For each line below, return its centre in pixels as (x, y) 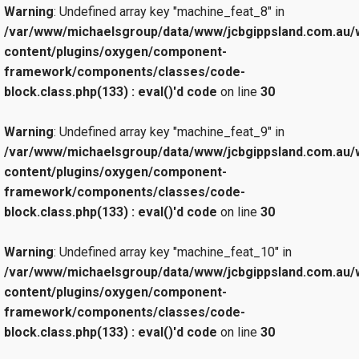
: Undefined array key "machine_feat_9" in (169, 132)
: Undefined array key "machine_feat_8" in (169, 12)
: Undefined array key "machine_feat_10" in (173, 252)
